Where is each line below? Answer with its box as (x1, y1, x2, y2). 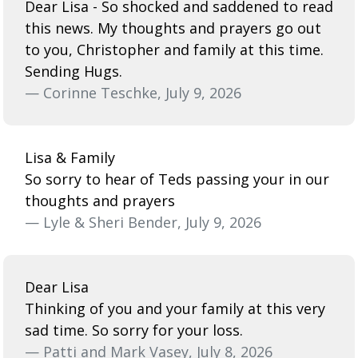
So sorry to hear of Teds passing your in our (25, 169, 329, 189)
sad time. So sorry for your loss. (25, 320, 243, 340)
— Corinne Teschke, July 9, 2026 (25, 82, 241, 102)
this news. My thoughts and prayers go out (25, 18, 321, 38)
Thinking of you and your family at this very (25, 298, 325, 318)
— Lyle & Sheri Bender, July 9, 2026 (25, 212, 261, 232)
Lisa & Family (25, 147, 115, 167)
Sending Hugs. (25, 61, 122, 81)
